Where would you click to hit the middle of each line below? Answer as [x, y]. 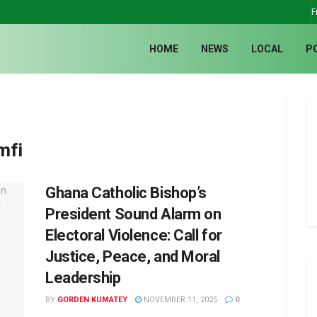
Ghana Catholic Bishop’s [126, 193]
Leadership [83, 278]
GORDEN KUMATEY [92, 300]
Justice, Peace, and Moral [133, 257]
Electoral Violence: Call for [134, 235]
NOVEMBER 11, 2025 [179, 300]
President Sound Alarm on [133, 214]
